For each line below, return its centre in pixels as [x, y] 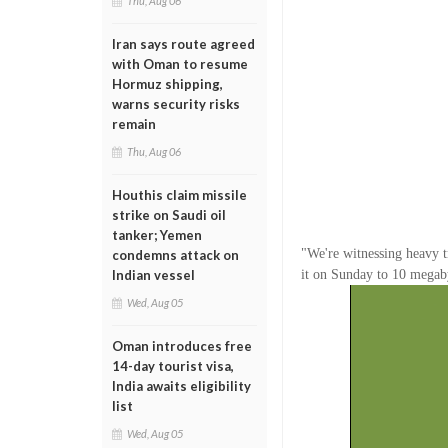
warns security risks [176, 104]
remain [134, 124]
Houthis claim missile [179, 195]
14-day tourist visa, [173, 366]
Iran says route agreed [183, 44]
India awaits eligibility [181, 386]
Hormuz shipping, [167, 84]
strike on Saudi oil [169, 215]
